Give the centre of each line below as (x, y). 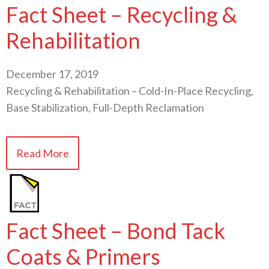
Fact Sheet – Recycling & (122, 15)
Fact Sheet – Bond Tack (116, 231)
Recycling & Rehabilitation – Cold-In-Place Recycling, (130, 91)
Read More (43, 153)
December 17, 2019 (52, 74)
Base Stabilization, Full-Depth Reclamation (105, 108)
